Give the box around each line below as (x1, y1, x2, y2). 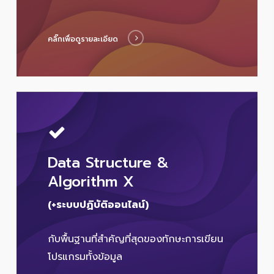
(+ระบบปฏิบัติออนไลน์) (48, 197, 149, 212)
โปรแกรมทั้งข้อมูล (48, 249, 123, 264)
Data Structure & (48, 151, 169, 174)
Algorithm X (48, 170, 135, 193)
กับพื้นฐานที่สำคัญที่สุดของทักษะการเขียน (48, 231, 224, 246)
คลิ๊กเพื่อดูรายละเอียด (48, 34, 119, 45)
